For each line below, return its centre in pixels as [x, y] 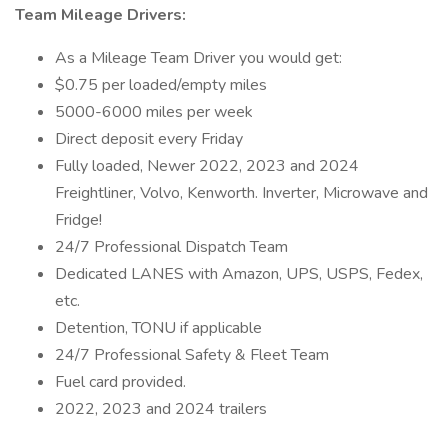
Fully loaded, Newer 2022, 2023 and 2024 [207, 166]
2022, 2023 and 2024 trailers [161, 409]
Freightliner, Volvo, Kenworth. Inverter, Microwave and [241, 193]
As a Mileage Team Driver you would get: [200, 58]
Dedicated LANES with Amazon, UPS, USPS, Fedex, [239, 274]
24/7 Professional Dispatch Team [171, 247]
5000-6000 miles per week [154, 112]
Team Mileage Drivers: [100, 15]
